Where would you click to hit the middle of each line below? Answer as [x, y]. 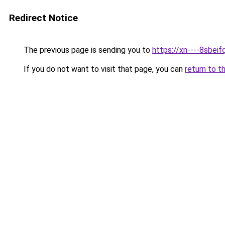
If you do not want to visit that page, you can [103, 69]
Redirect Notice [43, 18]
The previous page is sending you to [87, 50]
